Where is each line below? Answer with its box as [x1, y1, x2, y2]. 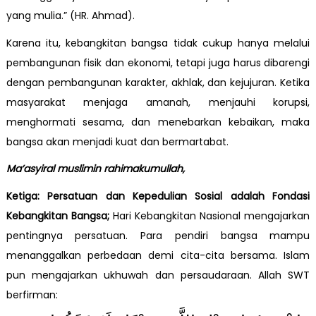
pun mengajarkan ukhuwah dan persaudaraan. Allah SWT [6, 267, 310, 282]
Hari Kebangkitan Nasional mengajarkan [112, 208, 310, 223]
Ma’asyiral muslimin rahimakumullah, [6, 162, 185, 176]
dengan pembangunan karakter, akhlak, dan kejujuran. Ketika [6, 75, 310, 90]
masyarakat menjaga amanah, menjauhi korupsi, [6, 95, 310, 109]
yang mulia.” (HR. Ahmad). [6, 8, 135, 23]
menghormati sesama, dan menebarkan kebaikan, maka [6, 114, 310, 129]
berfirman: [6, 287, 58, 302]
